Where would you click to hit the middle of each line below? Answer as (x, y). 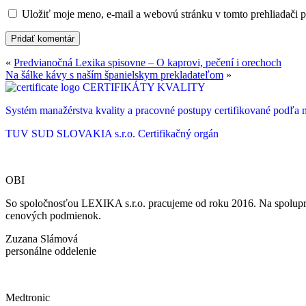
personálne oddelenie (51, 251)
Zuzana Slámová (42, 238)
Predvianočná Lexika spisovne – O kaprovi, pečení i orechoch (148, 62)
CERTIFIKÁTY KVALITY (144, 87)
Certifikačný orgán (178, 133)
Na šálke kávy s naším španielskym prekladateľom (114, 74)
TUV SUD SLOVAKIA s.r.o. (70, 133)
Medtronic (28, 297)
